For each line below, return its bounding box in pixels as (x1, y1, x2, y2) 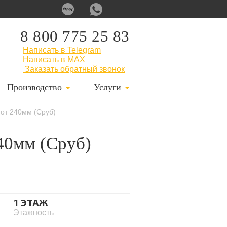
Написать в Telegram (23, 46, 101, 54)
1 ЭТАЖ (13, 199, 48, 209)
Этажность (13, 208, 54, 217)
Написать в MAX (23, 55, 86, 64)
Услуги (94, 82, 121, 92)
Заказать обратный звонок (23, 65, 125, 73)
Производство (7, 82, 62, 92)
